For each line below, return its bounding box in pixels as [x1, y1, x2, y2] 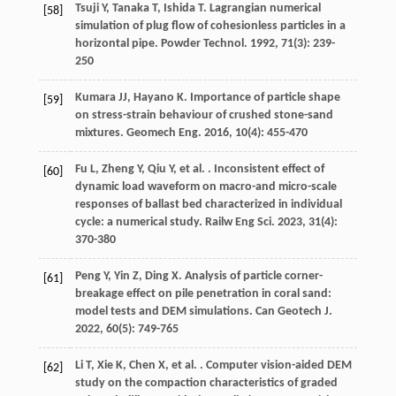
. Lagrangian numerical [202, 2, 321, 16]
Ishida [163, 2, 195, 16]
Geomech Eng [126, 126, 198, 141]
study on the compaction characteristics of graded [74, 377, 338, 391]
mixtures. [74, 126, 126, 141]
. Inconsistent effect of [204, 163, 324, 177]
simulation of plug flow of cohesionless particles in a [74, 19, 346, 34]
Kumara [74, 91, 116, 105]
